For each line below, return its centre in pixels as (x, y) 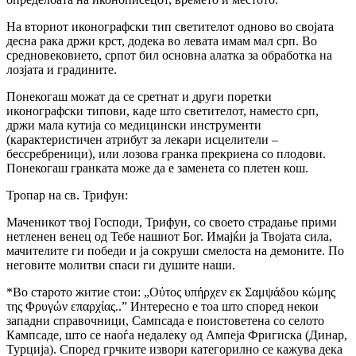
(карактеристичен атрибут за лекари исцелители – (142, 139)
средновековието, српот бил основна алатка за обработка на (169, 55)
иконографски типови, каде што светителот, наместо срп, (163, 110)
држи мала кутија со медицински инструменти (134, 125)
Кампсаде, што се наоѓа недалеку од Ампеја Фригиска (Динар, (177, 335)
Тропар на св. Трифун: (67, 195)
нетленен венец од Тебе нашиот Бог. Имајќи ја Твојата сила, (169, 236)
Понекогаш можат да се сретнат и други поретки (139, 96)
